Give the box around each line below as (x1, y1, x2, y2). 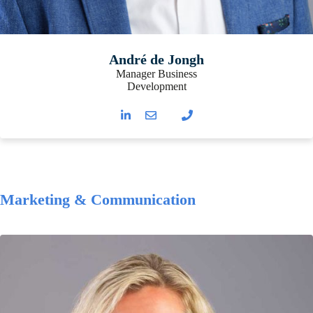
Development (126, 80, 187, 93)
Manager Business (116, 68, 197, 80)
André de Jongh (109, 52, 204, 68)
